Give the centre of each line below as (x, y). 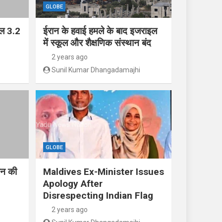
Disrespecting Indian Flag (98, 195)
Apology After (73, 183)
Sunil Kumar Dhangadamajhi (96, 70)
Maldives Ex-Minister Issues (103, 171)
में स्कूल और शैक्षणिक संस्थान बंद (97, 43)
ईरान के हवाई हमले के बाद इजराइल (100, 31)
